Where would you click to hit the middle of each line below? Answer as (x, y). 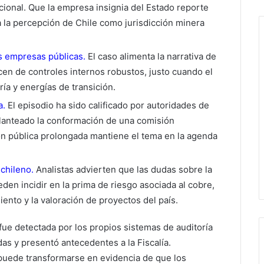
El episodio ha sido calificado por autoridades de (107, 105)
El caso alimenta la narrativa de (151, 57)
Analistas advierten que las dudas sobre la (123, 170)
